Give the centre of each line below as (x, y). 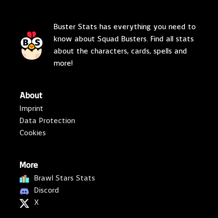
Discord (46, 191)
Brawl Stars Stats (64, 179)
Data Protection (47, 121)
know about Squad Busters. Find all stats (124, 40)
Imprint (31, 109)
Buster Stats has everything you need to (125, 27)
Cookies (33, 134)
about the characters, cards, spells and (120, 52)
